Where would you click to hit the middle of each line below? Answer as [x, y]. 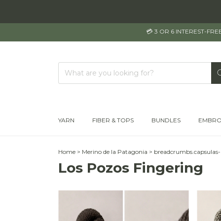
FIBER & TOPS [113, 120]
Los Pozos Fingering [131, 168]
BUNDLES [166, 120]
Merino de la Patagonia [115, 152]
